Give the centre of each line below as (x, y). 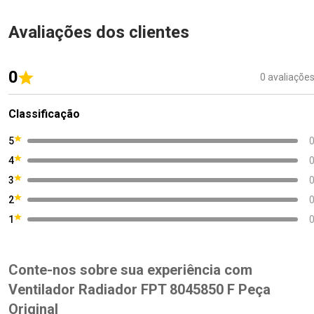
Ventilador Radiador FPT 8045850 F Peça (139, 290)
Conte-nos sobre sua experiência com (130, 270)
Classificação (44, 114)
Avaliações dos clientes (99, 33)
